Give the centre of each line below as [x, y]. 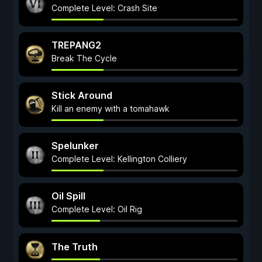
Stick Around [82, 95]
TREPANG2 [76, 45]
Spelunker [75, 146]
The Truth [75, 247]
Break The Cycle [84, 58]
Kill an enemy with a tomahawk [111, 108]
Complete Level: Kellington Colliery [119, 159]
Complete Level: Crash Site [104, 8]
